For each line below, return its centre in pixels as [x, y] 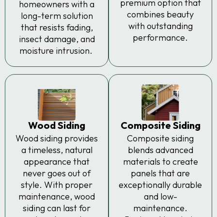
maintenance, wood [57, 196]
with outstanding [160, 26]
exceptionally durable [160, 185]
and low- [160, 196]
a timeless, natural [57, 150]
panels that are [160, 173]
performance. [160, 37]
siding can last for [57, 208]
